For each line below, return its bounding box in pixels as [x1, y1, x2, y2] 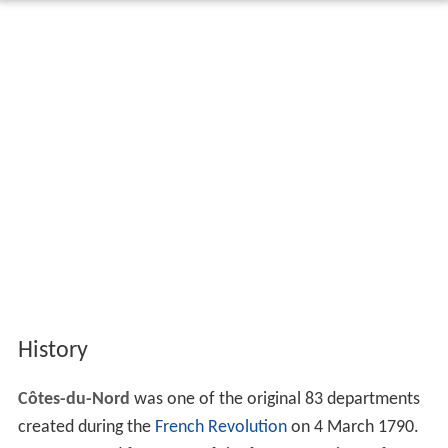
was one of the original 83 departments [129, 389, 420, 409]
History [17, 338, 88, 363]
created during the [17, 417, 155, 437]
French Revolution [154, 417, 287, 437]
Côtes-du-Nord [17, 389, 130, 409]
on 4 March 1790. [286, 417, 419, 437]
